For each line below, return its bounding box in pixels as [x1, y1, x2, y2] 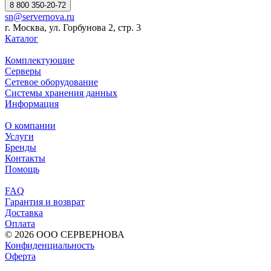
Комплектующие [5, 55, 74, 66]
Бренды [5, 142, 36, 153]
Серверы [5, 66, 41, 77]
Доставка [5, 207, 43, 218]
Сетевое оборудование [5, 77, 98, 88]
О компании [5, 120, 56, 131]
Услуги [5, 131, 34, 142]
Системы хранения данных [5, 88, 117, 99]
